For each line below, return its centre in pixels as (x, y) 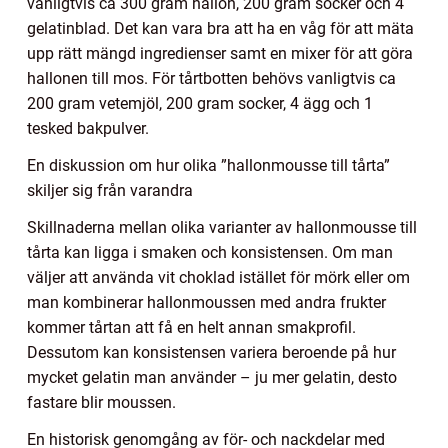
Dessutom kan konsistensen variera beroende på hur (211, 352)
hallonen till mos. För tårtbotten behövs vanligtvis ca (211, 78)
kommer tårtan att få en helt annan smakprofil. (191, 327)
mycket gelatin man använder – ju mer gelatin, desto (212, 377)
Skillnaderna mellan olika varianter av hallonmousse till (222, 227)
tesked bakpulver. (88, 128)
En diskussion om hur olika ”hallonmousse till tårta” (208, 165)
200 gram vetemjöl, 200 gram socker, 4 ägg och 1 (200, 103)
